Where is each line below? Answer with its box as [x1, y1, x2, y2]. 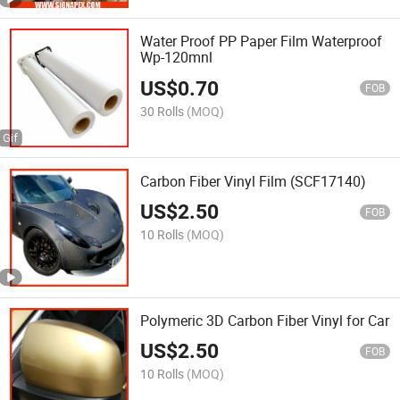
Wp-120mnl [140, 47, 213, 68]
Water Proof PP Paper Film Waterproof [140, 31, 383, 52]
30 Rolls [140, 102, 185, 120]
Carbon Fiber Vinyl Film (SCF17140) [140, 171, 367, 191]
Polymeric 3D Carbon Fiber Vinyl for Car [140, 310, 390, 330]
